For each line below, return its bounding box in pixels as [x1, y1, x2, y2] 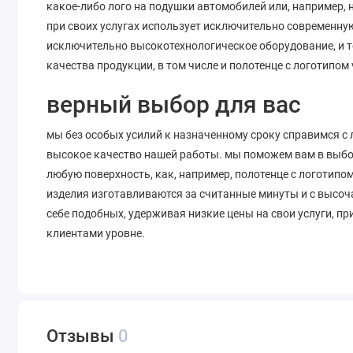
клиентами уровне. [46, 226, 146, 240]
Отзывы [46, 326, 119, 347]
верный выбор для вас [46, 90, 302, 118]
